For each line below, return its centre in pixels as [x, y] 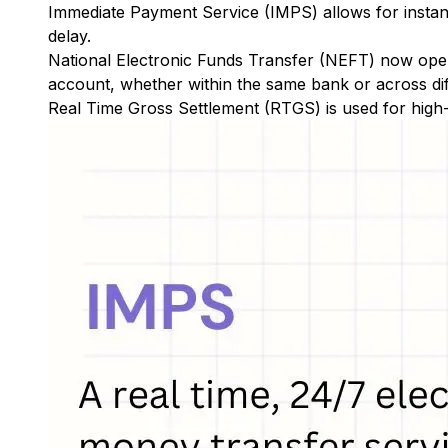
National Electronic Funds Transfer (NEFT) [211, 60]
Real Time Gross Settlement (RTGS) [184, 108]
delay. [69, 36]
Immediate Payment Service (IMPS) [183, 12]
